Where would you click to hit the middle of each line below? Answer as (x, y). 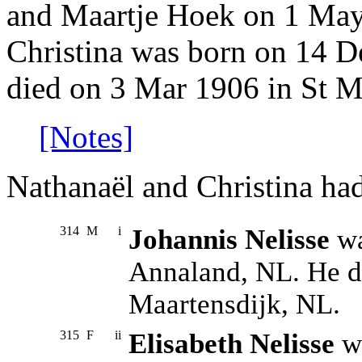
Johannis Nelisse (229, 240)
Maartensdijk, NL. (234, 305)
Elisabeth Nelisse (232, 344)
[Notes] (86, 137)
